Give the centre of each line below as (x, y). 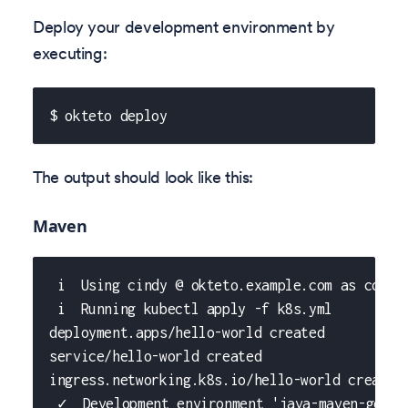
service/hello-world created (156, 356)
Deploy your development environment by (184, 27)
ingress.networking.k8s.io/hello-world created (226, 379)
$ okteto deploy (108, 115)
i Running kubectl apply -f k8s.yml (191, 308)
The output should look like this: (143, 178)
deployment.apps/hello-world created (187, 332)
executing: (70, 54)
